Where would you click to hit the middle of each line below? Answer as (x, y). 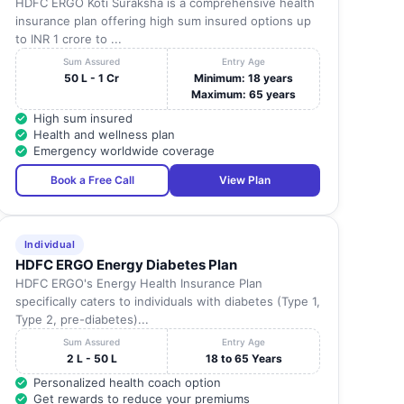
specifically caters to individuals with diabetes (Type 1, (167, 302)
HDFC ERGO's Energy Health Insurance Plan (138, 284)
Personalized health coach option (127, 383)
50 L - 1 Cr (92, 78)
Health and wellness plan (104, 135)
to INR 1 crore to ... (68, 39)
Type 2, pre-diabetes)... (82, 320)
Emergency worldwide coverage (124, 151)
